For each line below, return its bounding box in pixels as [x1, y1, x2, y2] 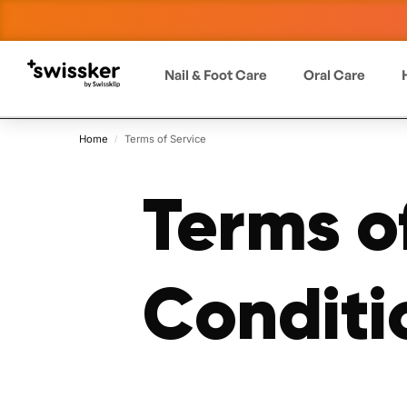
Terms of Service [124, 132, 206, 145]
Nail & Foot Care [164, 65, 268, 84]
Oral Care [303, 65, 366, 84]
